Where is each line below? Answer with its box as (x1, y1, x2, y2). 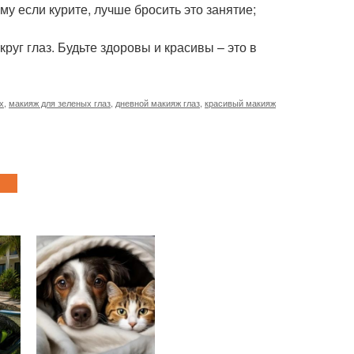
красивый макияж (205, 96, 276, 109)
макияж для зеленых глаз (9, 96, 111, 109)
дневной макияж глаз (115, 96, 200, 109)
